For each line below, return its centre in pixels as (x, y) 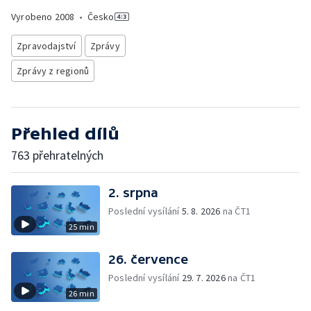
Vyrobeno (33, 17)
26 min (81, 293)
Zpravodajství (47, 46)
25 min (81, 227)
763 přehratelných (57, 155)
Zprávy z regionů (53, 71)
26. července (148, 259)
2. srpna (133, 193)
